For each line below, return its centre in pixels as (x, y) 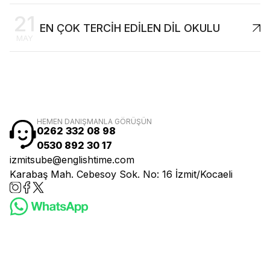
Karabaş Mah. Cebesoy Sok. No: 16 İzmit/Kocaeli (121, 174)
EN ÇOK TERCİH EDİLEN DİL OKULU (130, 28)
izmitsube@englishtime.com (72, 160)
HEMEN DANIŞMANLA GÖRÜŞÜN (94, 122)
